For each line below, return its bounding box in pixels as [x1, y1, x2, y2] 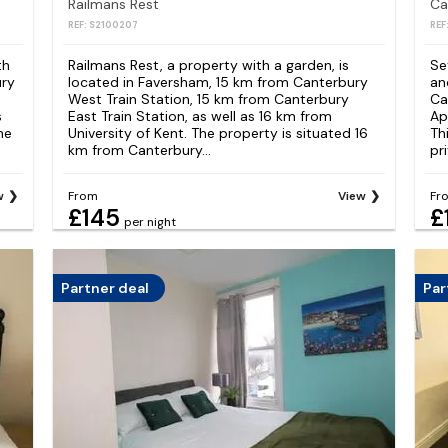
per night [123, 213, 176, 230]
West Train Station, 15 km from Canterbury [67, 90, 349, 109]
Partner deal [60, 278, 149, 297]
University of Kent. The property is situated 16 [67, 124, 368, 143]
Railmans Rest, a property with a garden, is [67, 56, 349, 75]
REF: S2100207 [67, 19, 138, 32]
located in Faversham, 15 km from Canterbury [67, 73, 368, 92]
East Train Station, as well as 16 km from [67, 107, 332, 126]
